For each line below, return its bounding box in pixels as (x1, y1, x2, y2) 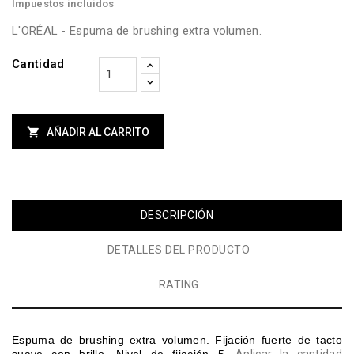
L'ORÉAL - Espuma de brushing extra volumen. (12, 24, 262, 39)
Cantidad (12, 57, 65, 72)
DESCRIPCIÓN (140, 209, 214, 222)
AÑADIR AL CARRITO (47, 126, 149, 139)
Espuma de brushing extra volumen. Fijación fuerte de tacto (12, 333, 342, 347)
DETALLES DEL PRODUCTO (107, 243, 250, 257)
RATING (158, 278, 199, 292)
